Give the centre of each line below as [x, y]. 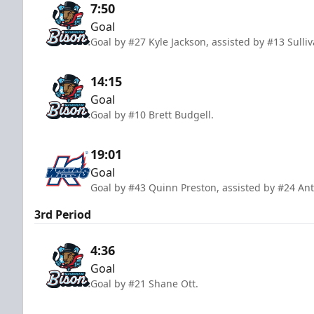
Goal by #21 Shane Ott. [144, 283]
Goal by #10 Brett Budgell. [152, 114]
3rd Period [63, 214]
